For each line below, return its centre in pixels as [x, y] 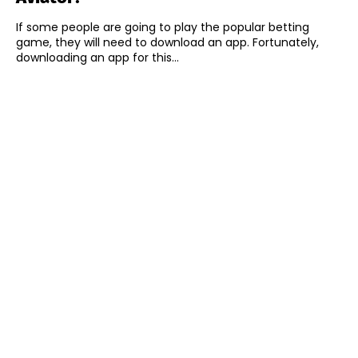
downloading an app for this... [97, 58]
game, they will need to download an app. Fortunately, [167, 43]
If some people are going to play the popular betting [163, 28]
